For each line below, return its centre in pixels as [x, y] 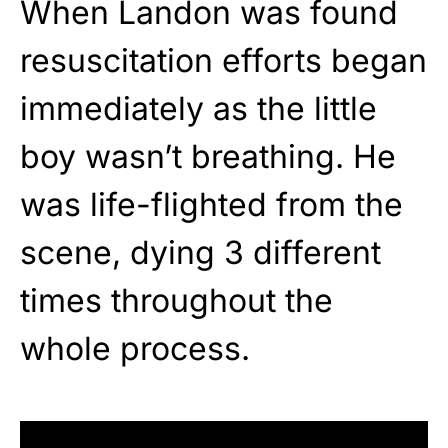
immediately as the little [198, 108]
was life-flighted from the [211, 204]
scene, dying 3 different [200, 252]
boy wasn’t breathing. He [208, 156]
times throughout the [176, 300]
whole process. [139, 348]
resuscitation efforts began [223, 60]
